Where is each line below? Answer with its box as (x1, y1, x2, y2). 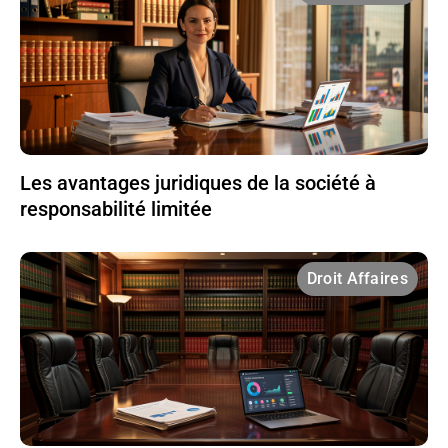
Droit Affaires (306, 268, 408, 288)
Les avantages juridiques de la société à (20, 170, 376, 195)
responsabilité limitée (20, 196, 212, 221)
